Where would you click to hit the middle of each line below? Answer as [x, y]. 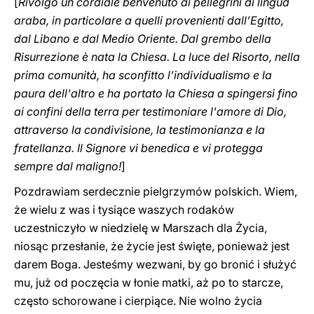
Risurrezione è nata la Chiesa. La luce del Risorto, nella [157, 57]
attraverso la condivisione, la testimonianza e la [139, 130]
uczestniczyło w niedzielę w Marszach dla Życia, [141, 228]
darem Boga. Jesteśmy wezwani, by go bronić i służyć [155, 264]
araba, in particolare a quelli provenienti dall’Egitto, [149, 20]
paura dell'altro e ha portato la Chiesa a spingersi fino [156, 93]
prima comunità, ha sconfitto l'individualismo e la [143, 75]
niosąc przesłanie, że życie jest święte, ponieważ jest [152, 246]
